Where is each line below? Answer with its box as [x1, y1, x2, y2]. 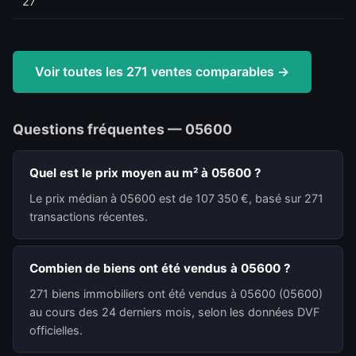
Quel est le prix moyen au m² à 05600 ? [29, 165, 261, 180]
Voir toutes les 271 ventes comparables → [35, 64, 289, 79]
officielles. [29, 323, 83, 337]
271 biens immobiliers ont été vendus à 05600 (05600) [29, 287, 323, 300]
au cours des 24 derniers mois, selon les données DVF [29, 305, 319, 319]
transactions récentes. [29, 210, 148, 223]
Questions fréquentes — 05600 [13, 121, 232, 137]
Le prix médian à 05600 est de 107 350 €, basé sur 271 [29, 192, 323, 205]
